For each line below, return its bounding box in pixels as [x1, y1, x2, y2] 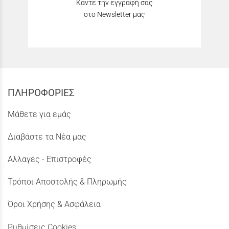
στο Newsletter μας [84, 10, 145, 19]
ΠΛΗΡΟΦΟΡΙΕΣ [8, 86, 75, 99]
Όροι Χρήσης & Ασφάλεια [8, 199, 101, 210]
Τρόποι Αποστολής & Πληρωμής [8, 177, 127, 187]
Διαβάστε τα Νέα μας [8, 131, 86, 142]
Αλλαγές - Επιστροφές [8, 154, 91, 165]
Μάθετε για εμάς [8, 109, 71, 119]
